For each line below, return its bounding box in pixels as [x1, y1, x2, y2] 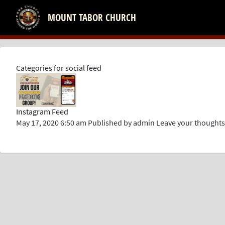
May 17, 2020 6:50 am [16, 117, 86, 128]
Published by [88, 117, 133, 128]
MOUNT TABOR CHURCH [47, 11, 136, 24]
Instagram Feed [16, 106, 68, 117]
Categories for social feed [16, 63, 101, 73]
